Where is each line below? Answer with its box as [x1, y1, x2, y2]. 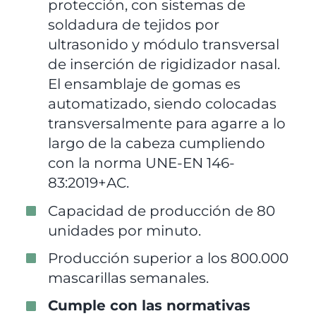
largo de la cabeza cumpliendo [48, 135, 266, 152]
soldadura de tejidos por [48, 16, 220, 34]
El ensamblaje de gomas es [48, 75, 241, 93]
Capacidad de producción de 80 [48, 202, 276, 219]
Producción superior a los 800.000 [48, 249, 289, 267]
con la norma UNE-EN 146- [48, 154, 236, 172]
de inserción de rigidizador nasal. [48, 56, 281, 73]
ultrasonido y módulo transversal [48, 36, 280, 54]
